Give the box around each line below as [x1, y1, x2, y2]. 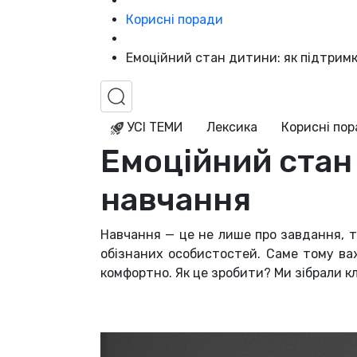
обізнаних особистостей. [100, 246, 266, 262]
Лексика [206, 120, 257, 135]
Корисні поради [126, 12, 223, 28]
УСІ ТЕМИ [124, 120, 182, 135]
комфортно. [100, 265, 175, 281]
